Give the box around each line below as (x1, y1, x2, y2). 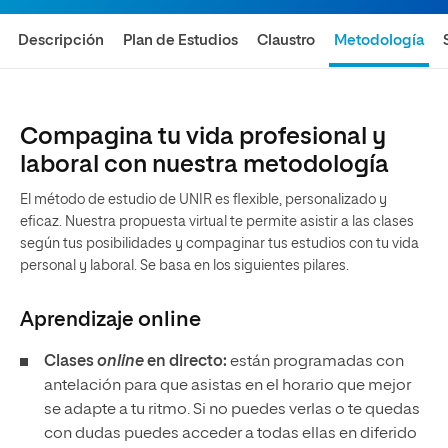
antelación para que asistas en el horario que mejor (44, 378, 411, 394)
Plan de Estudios (123, 33, 239, 48)
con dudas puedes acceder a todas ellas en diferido (44, 426, 417, 442)
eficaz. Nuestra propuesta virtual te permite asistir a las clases (20, 215, 414, 229)
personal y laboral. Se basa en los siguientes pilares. (20, 259, 349, 273)
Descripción (18, 33, 105, 48)
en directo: (144, 354, 227, 370)
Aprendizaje (20, 310, 138, 330)
